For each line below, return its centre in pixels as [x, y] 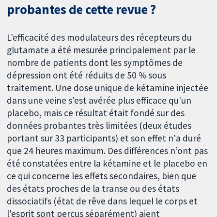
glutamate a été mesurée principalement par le [101, 50]
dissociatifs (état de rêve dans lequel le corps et [102, 201]
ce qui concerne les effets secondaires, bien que [102, 176]
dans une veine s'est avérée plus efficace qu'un [99, 101]
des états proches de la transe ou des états [93, 189]
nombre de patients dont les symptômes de [95, 63]
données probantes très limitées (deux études [99, 126]
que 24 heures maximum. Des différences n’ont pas [108, 151]
